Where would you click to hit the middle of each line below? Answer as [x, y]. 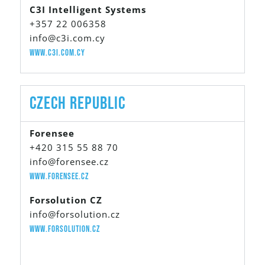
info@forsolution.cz [75, 214]
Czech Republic [77, 104]
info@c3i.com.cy [67, 38]
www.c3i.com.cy [57, 53]
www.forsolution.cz [65, 229]
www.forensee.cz [59, 177]
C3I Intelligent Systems [88, 9]
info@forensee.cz [69, 162]
